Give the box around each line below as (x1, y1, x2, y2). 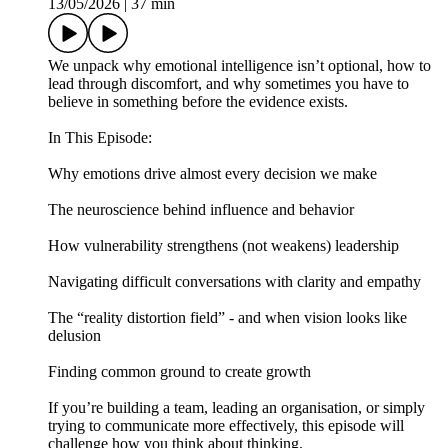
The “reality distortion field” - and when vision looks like (48, 309, 407, 327)
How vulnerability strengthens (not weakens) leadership (48, 237, 399, 255)
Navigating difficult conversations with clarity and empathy (48, 273, 421, 291)
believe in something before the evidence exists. (48, 93, 352, 111)
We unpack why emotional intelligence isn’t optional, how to (48, 57, 431, 75)
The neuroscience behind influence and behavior (48, 201, 354, 219)
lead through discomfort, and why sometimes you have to (48, 75, 409, 93)
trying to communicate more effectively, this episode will (48, 417, 404, 435)
